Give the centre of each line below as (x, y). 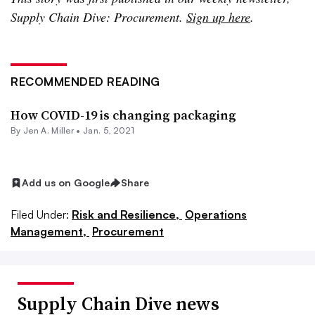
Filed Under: (40, 215)
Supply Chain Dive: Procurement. (98, 17)
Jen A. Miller (49, 131)
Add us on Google (66, 183)
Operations (216, 215)
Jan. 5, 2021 (109, 131)
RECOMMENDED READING (85, 82)
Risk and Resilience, (127, 215)
